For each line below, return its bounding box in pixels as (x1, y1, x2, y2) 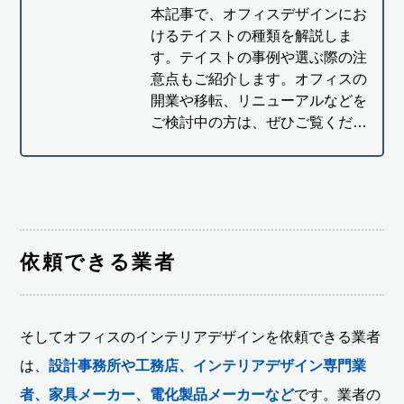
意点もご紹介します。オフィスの (150, 71, 367, 87)
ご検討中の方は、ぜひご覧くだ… (150, 115, 367, 131)
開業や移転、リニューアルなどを (150, 93, 367, 109)
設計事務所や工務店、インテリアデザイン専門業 (49, 358, 367, 374)
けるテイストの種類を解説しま (150, 28, 353, 44)
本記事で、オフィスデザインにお (150, 6, 367, 23)
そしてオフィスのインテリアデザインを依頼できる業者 (20, 329, 381, 345)
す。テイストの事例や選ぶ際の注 (150, 50, 367, 66)
